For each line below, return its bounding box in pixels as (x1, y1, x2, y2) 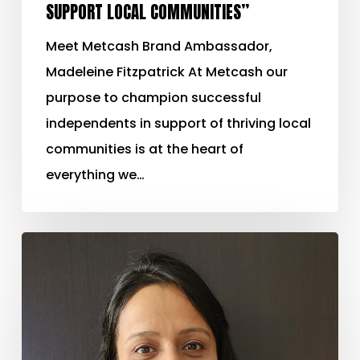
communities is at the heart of (45, 139, 243, 158)
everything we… (45, 165, 145, 184)
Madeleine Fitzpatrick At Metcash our (45, 62, 288, 81)
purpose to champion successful (45, 88, 261, 107)
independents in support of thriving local (45, 113, 311, 133)
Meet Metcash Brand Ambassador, (45, 36, 272, 55)
